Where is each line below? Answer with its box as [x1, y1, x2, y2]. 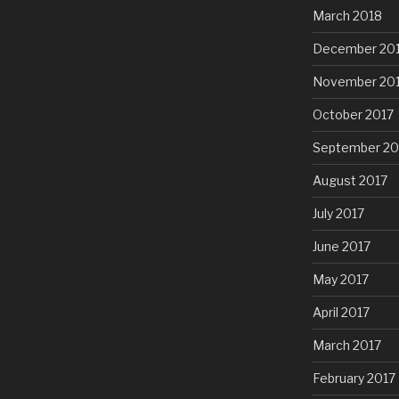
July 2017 [312, 205, 364, 221]
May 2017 [312, 271, 369, 287]
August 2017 [312, 172, 387, 188]
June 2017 [312, 238, 370, 254]
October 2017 [312, 106, 394, 122]
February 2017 [312, 370, 395, 386]
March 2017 [312, 337, 381, 353]
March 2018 [312, 7, 382, 23]
